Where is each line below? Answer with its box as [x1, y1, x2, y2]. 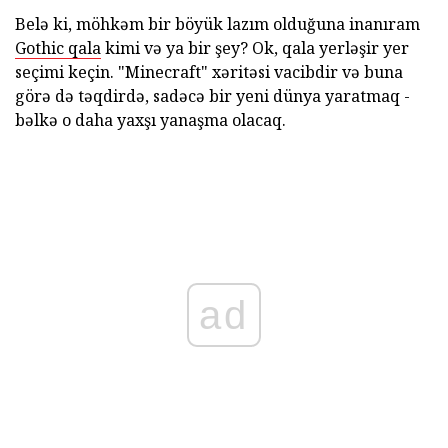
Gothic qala [15, 37, 101, 60]
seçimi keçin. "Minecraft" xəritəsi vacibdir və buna [15, 61, 403, 84]
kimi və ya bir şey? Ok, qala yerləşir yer [101, 37, 409, 60]
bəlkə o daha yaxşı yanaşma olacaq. [15, 109, 286, 132]
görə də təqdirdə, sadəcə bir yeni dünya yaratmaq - [15, 85, 410, 108]
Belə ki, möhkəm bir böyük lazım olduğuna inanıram [15, 13, 420, 36]
